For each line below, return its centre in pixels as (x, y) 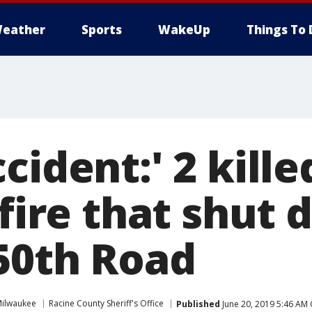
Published (198, 304)
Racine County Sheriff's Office (106, 303)
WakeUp (184, 30)
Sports (102, 30)
